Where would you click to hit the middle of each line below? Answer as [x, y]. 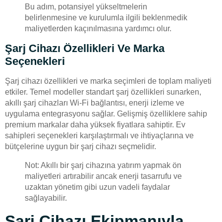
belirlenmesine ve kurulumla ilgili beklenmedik [106, 17]
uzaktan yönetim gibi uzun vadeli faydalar [97, 187]
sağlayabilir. [46, 198]
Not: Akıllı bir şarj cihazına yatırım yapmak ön [103, 165]
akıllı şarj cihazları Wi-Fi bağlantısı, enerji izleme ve [95, 103]
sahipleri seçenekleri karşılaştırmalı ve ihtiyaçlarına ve [99, 135]
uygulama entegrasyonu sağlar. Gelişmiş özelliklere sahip [106, 113]
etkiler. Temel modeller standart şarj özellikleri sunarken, [103, 92]
